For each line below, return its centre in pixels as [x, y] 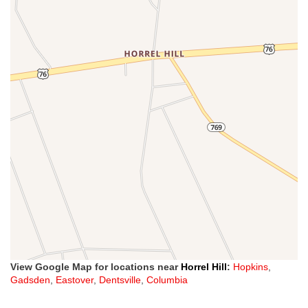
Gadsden [30, 280]
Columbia [167, 280]
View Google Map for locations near [96, 267]
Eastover [75, 280]
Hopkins [251, 267]
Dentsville [120, 280]
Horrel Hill [204, 267]
